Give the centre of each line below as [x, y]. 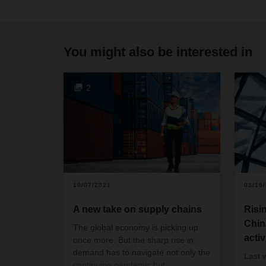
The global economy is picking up [136, 228]
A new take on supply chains [137, 210]
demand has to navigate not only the [142, 253]
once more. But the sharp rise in [133, 240]
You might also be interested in [158, 52]
